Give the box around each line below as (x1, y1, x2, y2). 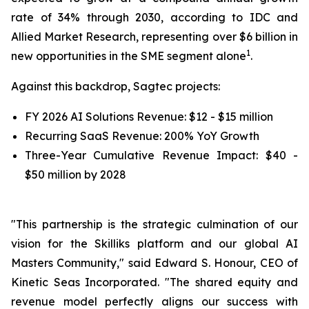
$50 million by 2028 (25, 168, 126, 181)
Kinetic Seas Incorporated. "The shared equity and (11, 275, 298, 289)
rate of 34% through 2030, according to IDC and (11, 10, 298, 24)
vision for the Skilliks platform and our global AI (11, 237, 298, 250)
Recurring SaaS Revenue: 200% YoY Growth (25, 129, 259, 143)
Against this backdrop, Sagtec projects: (11, 79, 220, 93)
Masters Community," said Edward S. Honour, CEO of (11, 256, 298, 270)
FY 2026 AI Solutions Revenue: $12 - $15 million (25, 110, 273, 123)
